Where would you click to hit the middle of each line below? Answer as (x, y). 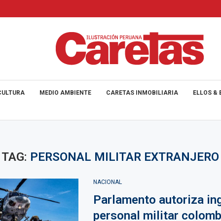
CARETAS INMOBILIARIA (142, 93)
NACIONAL (107, 182)
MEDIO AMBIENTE (65, 93)
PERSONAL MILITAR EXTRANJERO (125, 157)
